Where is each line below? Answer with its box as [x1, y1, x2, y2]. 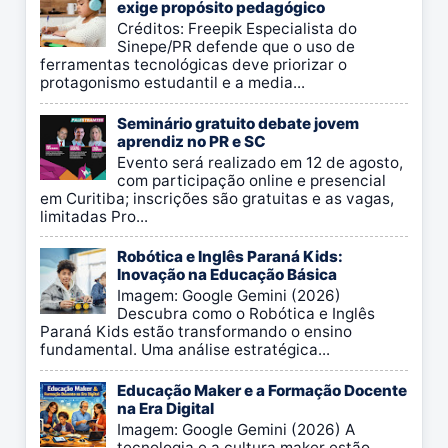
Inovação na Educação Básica [117, 265, 337, 285]
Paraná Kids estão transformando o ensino [40, 322, 352, 342]
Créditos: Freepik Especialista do [117, 19, 357, 39]
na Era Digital [117, 398, 214, 418]
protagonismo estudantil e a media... [40, 73, 305, 93]
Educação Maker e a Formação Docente [117, 380, 407, 400]
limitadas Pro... [40, 206, 148, 226]
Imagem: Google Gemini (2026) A [117, 419, 355, 439]
